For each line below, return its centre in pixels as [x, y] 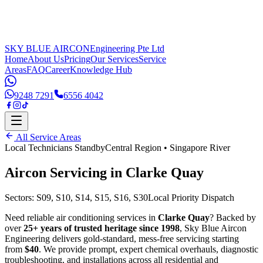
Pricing [77, 59]
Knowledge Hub [101, 70]
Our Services [114, 59]
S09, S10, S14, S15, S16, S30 [92, 197]
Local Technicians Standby [55, 148]
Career [58, 70]
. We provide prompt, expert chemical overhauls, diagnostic [149, 249]
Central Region [133, 148]
